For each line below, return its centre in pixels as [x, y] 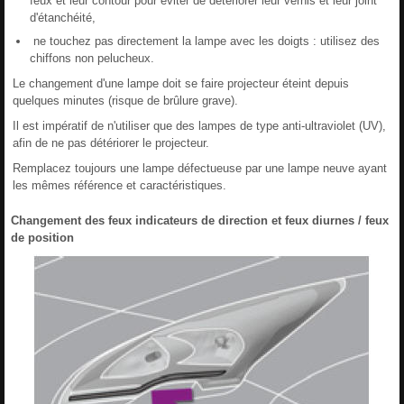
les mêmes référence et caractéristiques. [119, 185]
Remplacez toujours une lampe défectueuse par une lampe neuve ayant [200, 168]
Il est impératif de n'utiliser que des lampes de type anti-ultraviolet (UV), [199, 125]
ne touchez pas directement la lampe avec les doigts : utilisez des [205, 41]
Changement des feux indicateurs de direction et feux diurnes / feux [200, 220]
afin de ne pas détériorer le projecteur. [111, 142]
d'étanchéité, [63, 17]
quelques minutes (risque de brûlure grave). [125, 100]
